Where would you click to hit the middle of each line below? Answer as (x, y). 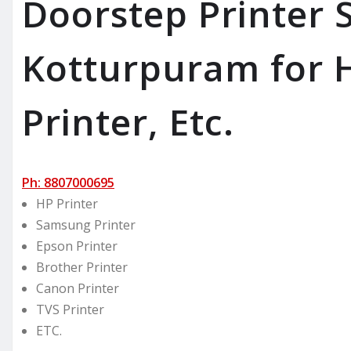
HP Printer (67, 203)
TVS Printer (70, 309)
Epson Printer (77, 246)
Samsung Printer (86, 224)
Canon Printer (78, 288)
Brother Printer (82, 267)
